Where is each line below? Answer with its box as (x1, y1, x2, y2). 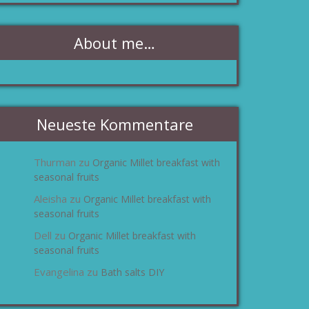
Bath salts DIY (101, 266, 164, 279)
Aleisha (34, 192, 67, 206)
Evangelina (34, 265, 84, 279)
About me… (74, 32, 155, 53)
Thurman (34, 155, 76, 169)
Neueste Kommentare (36, 114, 193, 134)
